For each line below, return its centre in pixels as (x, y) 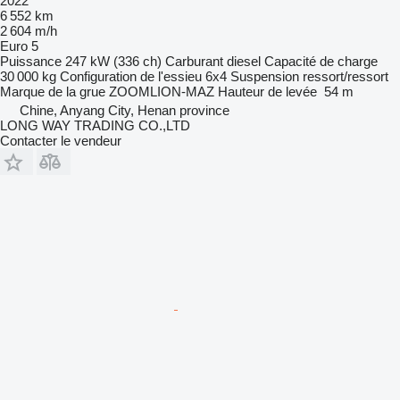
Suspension (265, 76)
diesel (244, 61)
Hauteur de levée (267, 91)
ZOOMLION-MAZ (162, 91)
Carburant (194, 61)
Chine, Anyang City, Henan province (125, 110)
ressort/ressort (346, 76)
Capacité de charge (321, 61)
